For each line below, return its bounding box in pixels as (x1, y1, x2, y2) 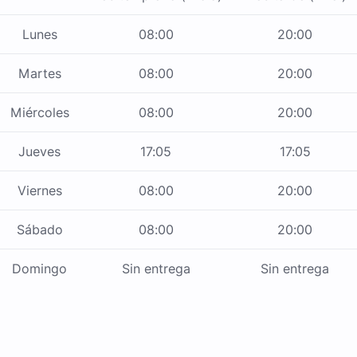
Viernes (17, 182, 62, 199)
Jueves (18, 143, 61, 160)
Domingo (12, 261, 67, 277)
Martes (18, 65, 61, 82)
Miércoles (10, 104, 69, 121)
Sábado (16, 222, 63, 238)
